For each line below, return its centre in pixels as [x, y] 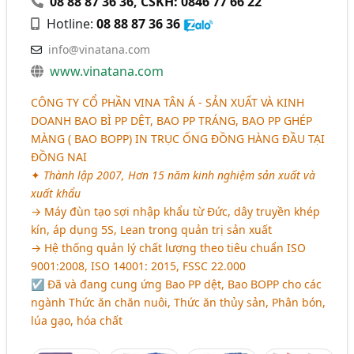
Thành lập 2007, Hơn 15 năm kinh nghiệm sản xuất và [180, 175]
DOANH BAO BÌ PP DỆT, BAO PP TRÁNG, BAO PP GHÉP [172, 120]
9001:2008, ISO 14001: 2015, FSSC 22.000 [139, 265]
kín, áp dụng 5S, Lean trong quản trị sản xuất [152, 229]
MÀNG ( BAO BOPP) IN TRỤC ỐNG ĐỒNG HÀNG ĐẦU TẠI [178, 138]
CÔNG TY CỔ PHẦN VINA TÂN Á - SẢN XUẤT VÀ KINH [168, 102]
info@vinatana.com [100, 49]
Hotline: [70, 23]
